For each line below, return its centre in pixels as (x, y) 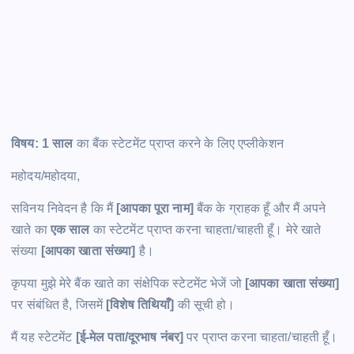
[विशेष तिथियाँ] (142, 305)
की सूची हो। (206, 305)
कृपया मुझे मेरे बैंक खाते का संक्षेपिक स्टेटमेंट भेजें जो (128, 284)
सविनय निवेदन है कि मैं (64, 209)
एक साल (70, 230)
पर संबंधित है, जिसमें (59, 305)
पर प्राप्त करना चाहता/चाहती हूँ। (261, 337)
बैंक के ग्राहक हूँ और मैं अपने (259, 209)
